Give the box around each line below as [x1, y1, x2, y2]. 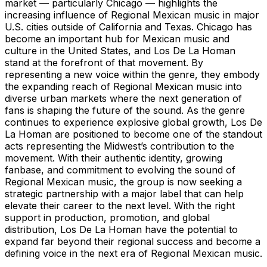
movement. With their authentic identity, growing [5, 151, 222, 164]
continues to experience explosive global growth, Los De [5, 116, 262, 128]
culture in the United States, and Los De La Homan [5, 44, 235, 57]
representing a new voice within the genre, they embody [5, 68, 260, 80]
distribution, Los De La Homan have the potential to [5, 223, 238, 235]
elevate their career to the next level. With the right [5, 199, 235, 212]
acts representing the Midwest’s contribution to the [5, 139, 234, 152]
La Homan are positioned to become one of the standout [5, 128, 262, 140]
